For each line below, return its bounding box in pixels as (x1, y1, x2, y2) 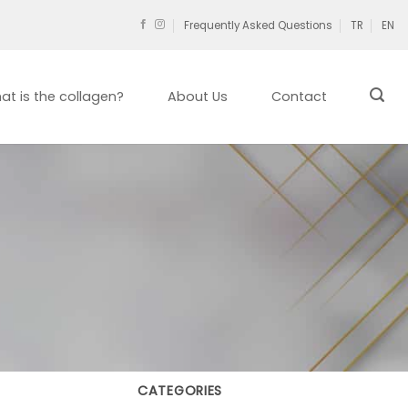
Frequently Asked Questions (183, 17, 332, 33)
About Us (168, 87, 229, 106)
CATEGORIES (138, 382, 223, 400)
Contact (270, 87, 327, 106)
